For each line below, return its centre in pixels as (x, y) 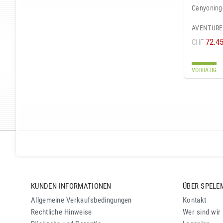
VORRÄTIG (204, 70)
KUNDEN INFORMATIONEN (71, 186)
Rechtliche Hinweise (61, 212)
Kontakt (195, 200)
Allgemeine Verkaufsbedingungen (81, 200)
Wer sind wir (202, 212)
